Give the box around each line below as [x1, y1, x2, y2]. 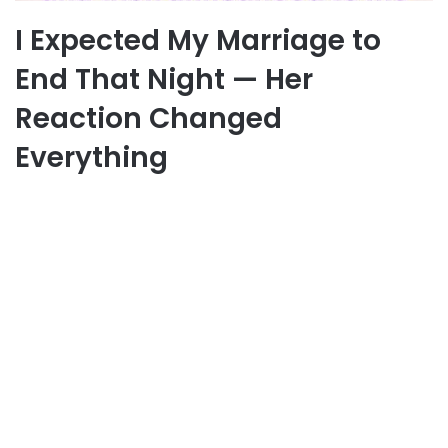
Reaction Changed [15, 98, 282, 138]
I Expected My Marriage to [15, 20, 381, 60]
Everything [15, 137, 168, 177]
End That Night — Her [15, 59, 313, 99]
